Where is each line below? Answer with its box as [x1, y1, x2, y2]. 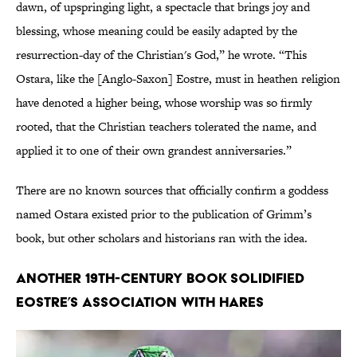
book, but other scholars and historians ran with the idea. [16, 229, 308, 247]
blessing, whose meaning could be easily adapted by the [16, 22, 297, 40]
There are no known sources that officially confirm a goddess [16, 182, 328, 199]
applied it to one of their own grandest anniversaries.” [16, 142, 292, 159]
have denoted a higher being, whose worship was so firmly [16, 94, 312, 112]
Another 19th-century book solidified [16, 269, 304, 287]
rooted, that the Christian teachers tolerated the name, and [16, 118, 316, 135]
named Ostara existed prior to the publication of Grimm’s [16, 206, 312, 223]
